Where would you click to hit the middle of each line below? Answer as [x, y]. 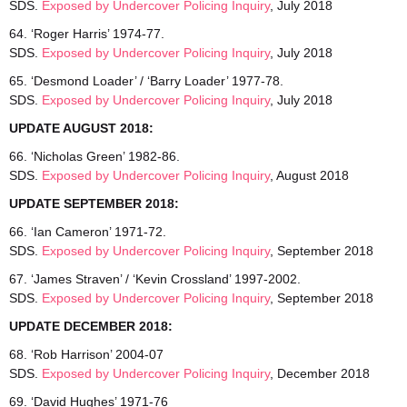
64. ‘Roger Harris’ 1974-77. [87, 34]
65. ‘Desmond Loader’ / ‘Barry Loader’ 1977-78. [146, 81]
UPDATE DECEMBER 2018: [91, 326]
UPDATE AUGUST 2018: [81, 128]
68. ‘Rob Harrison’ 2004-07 [86, 354]
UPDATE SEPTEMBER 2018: [94, 203]
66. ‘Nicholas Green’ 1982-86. [94, 156]
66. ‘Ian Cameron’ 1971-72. [88, 232]
